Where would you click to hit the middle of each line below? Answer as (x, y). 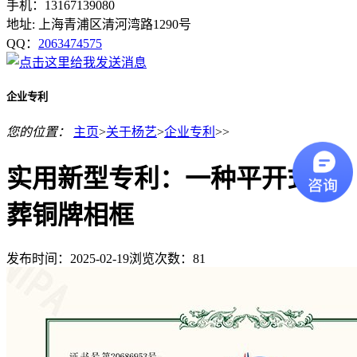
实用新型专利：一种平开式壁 (172, 178)
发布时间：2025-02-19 (68, 258)
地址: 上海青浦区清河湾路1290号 (99, 24)
